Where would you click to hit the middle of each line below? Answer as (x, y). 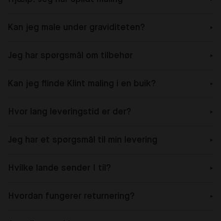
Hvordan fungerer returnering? (71, 197)
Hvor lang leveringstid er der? (70, 112)
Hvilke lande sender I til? (59, 168)
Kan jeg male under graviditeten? (76, 28)
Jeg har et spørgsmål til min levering (83, 140)
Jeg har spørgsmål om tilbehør (70, 56)
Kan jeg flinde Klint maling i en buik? (82, 84)
